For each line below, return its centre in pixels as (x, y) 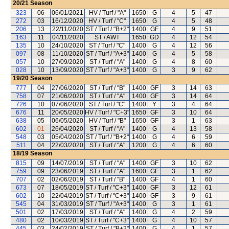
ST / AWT (107, 37)
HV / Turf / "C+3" (107, 112)
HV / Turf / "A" (107, 13)
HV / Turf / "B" (107, 121)
